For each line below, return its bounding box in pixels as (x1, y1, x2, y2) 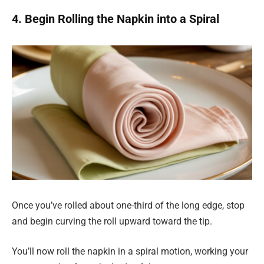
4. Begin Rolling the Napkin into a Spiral (12, 11, 219, 26)
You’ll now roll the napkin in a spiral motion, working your (12, 246, 248, 258)
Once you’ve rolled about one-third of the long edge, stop (12, 199, 245, 211)
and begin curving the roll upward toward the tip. (12, 215, 212, 227)
